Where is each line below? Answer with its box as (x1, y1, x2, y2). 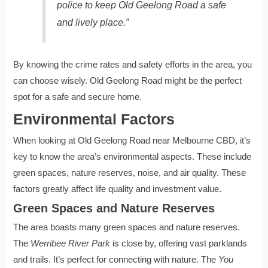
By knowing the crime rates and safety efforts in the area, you (13, 59, 252, 69)
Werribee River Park (31, 238, 111, 248)
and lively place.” (56, 16, 129, 28)
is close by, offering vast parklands (110, 238, 248, 248)
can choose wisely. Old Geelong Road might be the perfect (13, 75, 242, 86)
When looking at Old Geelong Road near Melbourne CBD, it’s (13, 135, 251, 145)
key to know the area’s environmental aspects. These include (13, 151, 252, 162)
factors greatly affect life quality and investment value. (13, 184, 222, 194)
